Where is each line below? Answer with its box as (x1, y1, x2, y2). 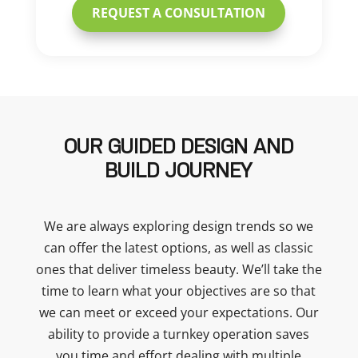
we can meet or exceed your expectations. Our (38, 304, 319, 321)
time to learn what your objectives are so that (42, 282, 316, 300)
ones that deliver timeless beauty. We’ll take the (35, 261, 322, 278)
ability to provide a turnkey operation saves (48, 325, 310, 343)
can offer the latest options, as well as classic (44, 239, 314, 257)
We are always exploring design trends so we (44, 217, 314, 235)
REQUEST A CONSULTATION (92, 4, 266, 22)
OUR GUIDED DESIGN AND (64, 139, 294, 157)
